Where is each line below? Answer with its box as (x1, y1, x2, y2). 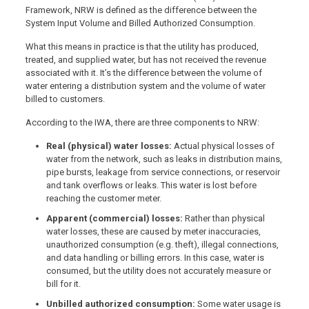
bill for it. (46, 279, 81, 290)
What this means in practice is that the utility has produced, (25, 41, 259, 52)
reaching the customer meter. (46, 193, 161, 204)
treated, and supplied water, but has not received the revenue (25, 54, 266, 66)
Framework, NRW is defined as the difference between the (25, 5, 257, 16)
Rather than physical (184, 213, 265, 224)
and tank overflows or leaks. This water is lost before (46, 180, 257, 191)
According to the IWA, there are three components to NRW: (25, 117, 259, 128)
